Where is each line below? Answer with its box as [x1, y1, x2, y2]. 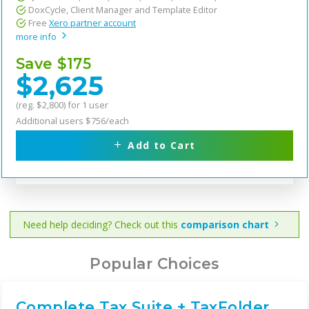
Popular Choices [90, 255, 219, 273]
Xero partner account [49, 17, 136, 30]
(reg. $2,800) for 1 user [16, 99, 108, 112]
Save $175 [16, 54, 92, 73]
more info [16, 30, 59, 43]
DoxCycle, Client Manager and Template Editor [28, 3, 217, 17]
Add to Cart [123, 139, 196, 152]
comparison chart [181, 218, 272, 232]
